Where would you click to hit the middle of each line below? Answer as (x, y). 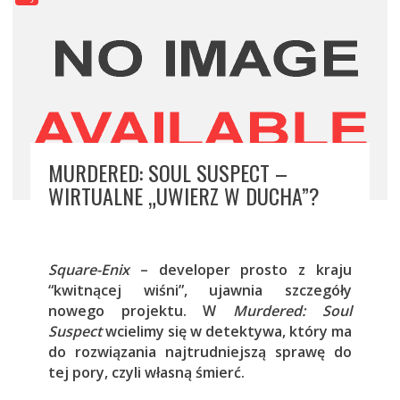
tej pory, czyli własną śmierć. (146, 373)
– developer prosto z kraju (241, 270)
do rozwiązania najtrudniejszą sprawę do (200, 352)
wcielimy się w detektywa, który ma (227, 332)
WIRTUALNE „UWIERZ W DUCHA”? (183, 196)
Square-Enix (88, 270)
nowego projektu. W (141, 311)
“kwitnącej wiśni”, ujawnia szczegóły (200, 291)
